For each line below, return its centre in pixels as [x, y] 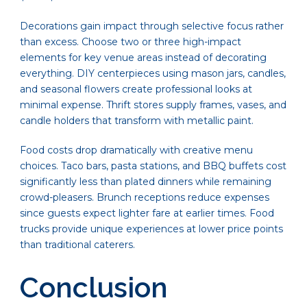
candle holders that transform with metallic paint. [137, 121]
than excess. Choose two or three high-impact [131, 42]
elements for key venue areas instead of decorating [143, 58]
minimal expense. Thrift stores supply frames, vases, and [153, 105]
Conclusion [94, 288]
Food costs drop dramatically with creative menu [136, 150]
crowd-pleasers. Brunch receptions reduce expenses [145, 198]
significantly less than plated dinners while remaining [146, 182]
